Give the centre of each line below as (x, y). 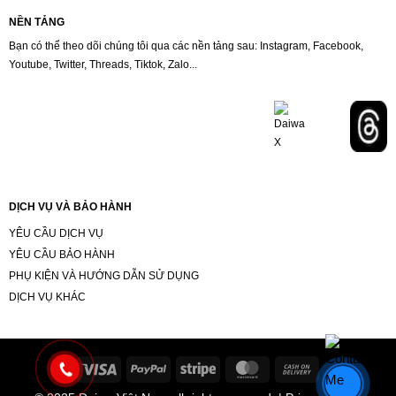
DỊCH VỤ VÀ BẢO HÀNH (70, 206)
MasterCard (297, 368)
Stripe (231, 368)
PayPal (185, 368)
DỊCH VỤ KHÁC (47, 297)
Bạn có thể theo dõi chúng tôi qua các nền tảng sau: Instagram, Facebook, (186, 46)
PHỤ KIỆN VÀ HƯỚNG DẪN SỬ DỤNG (103, 275)
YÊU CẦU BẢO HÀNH (61, 254)
